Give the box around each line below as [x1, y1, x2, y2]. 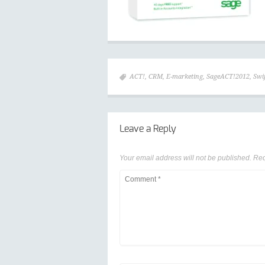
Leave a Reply [119, 124, 176, 134]
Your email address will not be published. [119, 154, 251, 162]
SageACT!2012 [206, 73, 250, 80]
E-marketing [166, 73, 203, 80]
